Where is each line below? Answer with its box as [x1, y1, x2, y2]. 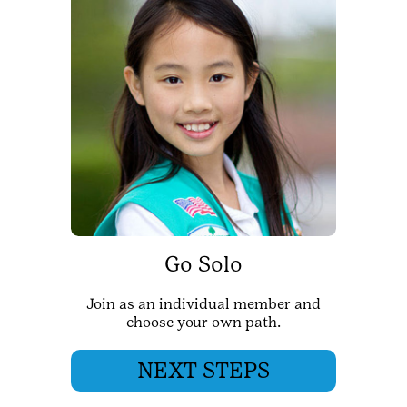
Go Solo [164, 251, 243, 278]
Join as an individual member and [86, 295, 321, 313]
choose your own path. [126, 313, 281, 332]
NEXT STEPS [137, 357, 270, 384]
